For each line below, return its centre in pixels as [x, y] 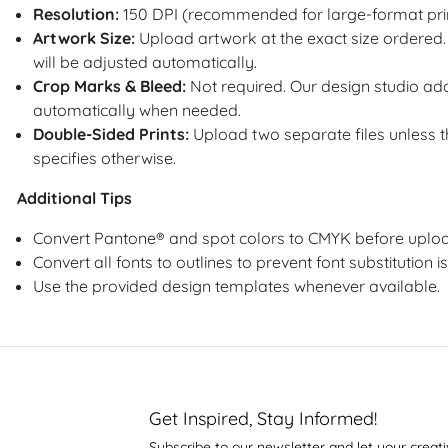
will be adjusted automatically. [145, 61]
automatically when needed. [137, 109]
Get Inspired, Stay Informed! [262, 418]
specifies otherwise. [104, 157]
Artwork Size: [84, 37]
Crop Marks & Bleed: [109, 85]
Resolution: [76, 13]
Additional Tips [74, 197]
